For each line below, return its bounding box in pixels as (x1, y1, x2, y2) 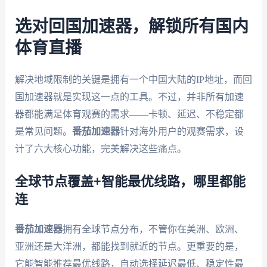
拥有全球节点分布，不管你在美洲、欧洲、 (62, 223, 244, 234)
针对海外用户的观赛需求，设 (119, 126, 244, 137)
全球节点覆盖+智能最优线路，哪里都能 (14, 175, 246, 188)
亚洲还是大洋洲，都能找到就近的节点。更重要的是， (14, 241, 244, 252)
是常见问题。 (14, 126, 72, 137)
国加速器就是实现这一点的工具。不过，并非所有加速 (14, 92, 244, 103)
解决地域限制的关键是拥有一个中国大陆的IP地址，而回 (14, 74, 252, 85)
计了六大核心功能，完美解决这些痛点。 (14, 144, 187, 154)
